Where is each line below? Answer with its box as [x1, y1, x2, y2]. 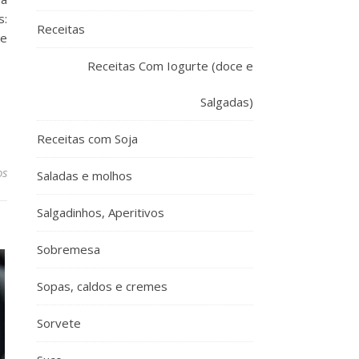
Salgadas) [200, 94, 253, 110]
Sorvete [37, 315, 81, 331]
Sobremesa [37, 241, 100, 257]
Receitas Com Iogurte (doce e [87, 58, 253, 74]
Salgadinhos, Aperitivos [37, 204, 164, 220]
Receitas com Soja [37, 131, 138, 147]
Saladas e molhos [37, 167, 132, 184]
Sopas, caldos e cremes [37, 278, 167, 294]
